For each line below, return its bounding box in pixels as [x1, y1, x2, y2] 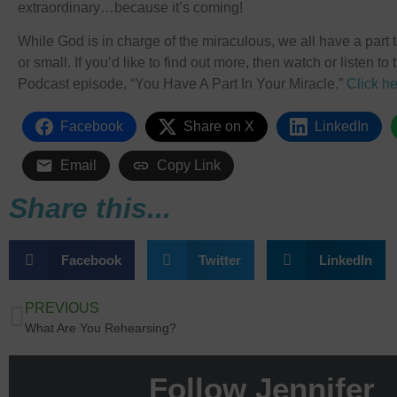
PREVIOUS [25, 300, 99, 316]
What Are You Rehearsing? [25, 321, 176, 336]
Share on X [183, 119, 254, 135]
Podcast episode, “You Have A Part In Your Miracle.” [18, 76, 346, 92]
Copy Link [157, 158, 221, 174]
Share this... [9, 192, 171, 225]
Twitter [198, 252, 241, 268]
